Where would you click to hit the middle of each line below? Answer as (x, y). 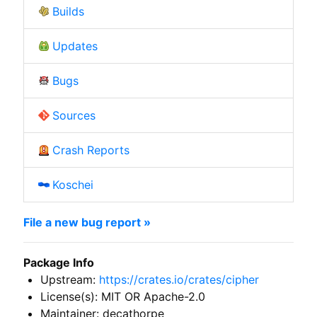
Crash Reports (91, 150)
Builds (68, 11)
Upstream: (69, 279)
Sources (74, 115)
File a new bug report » (87, 222)
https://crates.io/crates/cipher (179, 279)
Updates (75, 46)
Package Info (58, 262)
